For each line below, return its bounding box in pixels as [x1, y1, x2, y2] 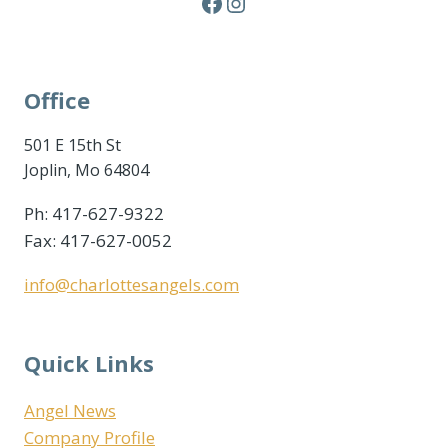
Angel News [24, 398, 116, 422]
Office [24, 84, 90, 115]
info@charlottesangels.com [24, 272, 239, 296]
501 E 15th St [24, 133, 121, 156]
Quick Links [24, 347, 154, 378]
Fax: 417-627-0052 [24, 228, 172, 252]
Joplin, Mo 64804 [24, 158, 149, 181]
